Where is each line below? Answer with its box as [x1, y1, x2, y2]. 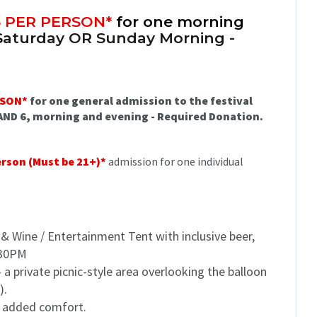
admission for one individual [108, 154, 243, 168]
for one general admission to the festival [28, 93, 253, 108]
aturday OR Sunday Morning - [3, 28, 235, 47]
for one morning [116, 12, 244, 30]
